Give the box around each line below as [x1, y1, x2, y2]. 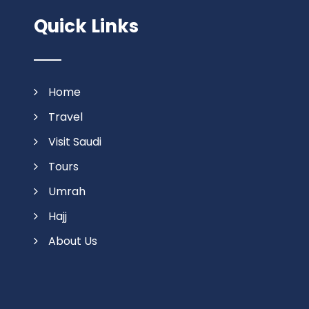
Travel [48, 109, 83, 125]
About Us [48, 233, 97, 249]
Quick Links [33, 14, 139, 39]
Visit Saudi [48, 134, 101, 150]
